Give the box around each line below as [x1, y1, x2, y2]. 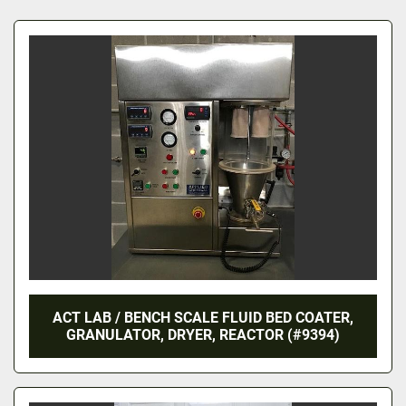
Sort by [167, 63, 224, 85]
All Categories [25, 15, 139, 38]
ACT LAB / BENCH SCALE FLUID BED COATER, [53, 309, 353, 327]
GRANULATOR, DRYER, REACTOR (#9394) [66, 326, 340, 344]
